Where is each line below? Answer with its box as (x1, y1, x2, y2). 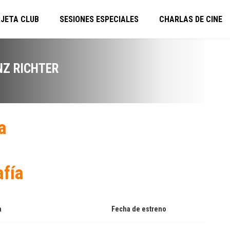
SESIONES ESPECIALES (60, 14, 139, 24)
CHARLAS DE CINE (159, 14, 222, 24)
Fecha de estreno (111, 205, 166, 213)
